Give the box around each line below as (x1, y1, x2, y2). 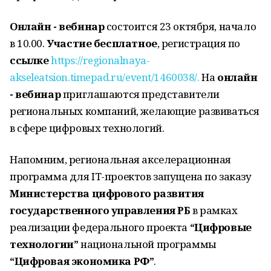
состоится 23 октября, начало (104, 19, 256, 33)
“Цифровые (189, 220, 252, 234)
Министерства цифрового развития (10, 186, 204, 200)
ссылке (10, 53, 51, 67)
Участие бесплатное (47, 36, 157, 50)
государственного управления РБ (10, 203, 191, 217)
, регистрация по (157, 36, 240, 50)
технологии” (10, 237, 79, 251)
